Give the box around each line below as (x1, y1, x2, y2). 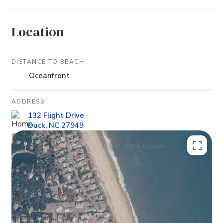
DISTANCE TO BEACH (11, 58, 84, 66)
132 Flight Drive (27, 111, 84, 121)
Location (11, 22, 64, 41)
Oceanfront (28, 71, 70, 81)
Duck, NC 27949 (27, 120, 84, 131)
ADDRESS (11, 98, 44, 106)
